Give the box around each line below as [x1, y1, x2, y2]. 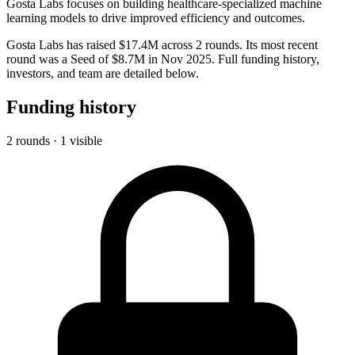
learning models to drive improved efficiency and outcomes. [6, 10, 305, 25]
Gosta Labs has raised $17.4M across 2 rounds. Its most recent [6, 37, 318, 52]
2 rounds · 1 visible [6, 133, 102, 147]
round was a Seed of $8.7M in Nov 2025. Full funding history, [6, 52, 319, 66]
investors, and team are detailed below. [6, 66, 199, 80]
